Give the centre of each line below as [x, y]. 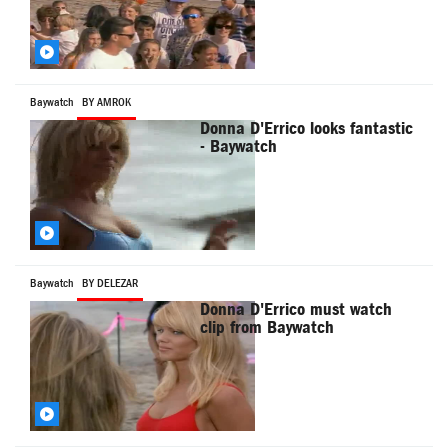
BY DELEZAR [110, 283]
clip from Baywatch [267, 328]
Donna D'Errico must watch [296, 310]
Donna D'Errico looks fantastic [307, 129]
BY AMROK [106, 102]
